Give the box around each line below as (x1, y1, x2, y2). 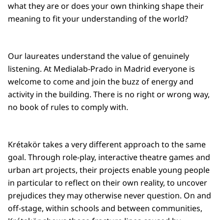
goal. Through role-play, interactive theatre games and (8, 152, 210, 163)
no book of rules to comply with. (8, 102, 128, 113)
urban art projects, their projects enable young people (8, 165, 210, 176)
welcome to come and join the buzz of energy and (8, 76, 193, 87)
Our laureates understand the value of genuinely (8, 51, 189, 62)
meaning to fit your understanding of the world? (8, 13, 188, 25)
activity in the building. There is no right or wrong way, (8, 89, 210, 100)
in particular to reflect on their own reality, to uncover (8, 177, 207, 189)
